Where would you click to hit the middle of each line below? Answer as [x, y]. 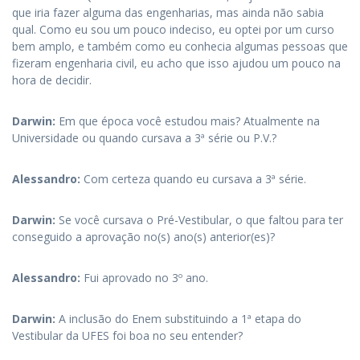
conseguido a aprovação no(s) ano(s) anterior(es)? [143, 237]
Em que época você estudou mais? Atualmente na [189, 121]
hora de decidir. [52, 80]
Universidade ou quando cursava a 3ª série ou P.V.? [144, 138]
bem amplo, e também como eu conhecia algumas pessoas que [180, 46]
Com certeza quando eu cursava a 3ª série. [195, 179]
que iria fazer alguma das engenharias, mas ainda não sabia [168, 12]
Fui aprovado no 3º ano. [146, 278]
